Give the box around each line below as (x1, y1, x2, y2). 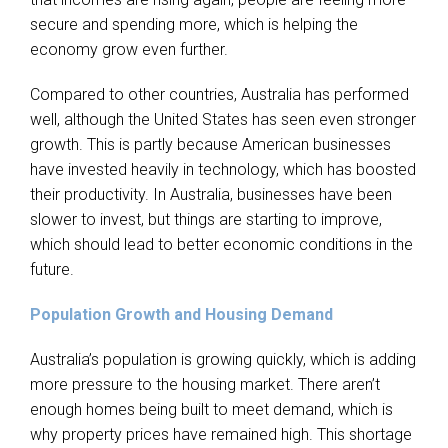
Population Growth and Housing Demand (30, 304, 333, 324)
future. (30, 259, 74, 279)
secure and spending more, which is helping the (30, 14, 358, 34)
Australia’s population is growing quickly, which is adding (30, 349, 416, 369)
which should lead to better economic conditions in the (30, 234, 413, 254)
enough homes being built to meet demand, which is (30, 399, 393, 419)
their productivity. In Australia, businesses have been (30, 184, 392, 204)
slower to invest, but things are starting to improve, (30, 209, 382, 229)
